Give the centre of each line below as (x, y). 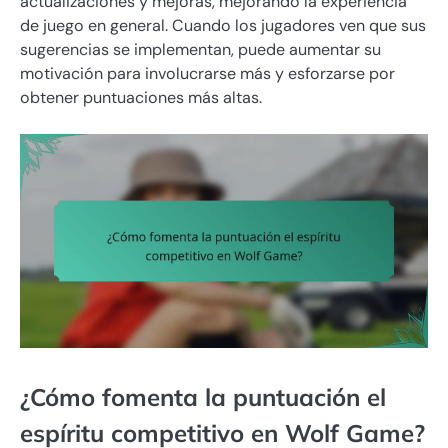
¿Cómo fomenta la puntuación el (203, 397)
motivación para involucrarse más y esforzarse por (207, 73)
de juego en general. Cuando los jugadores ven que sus (223, 25)
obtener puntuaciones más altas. (141, 97)
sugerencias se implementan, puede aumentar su (200, 49)
